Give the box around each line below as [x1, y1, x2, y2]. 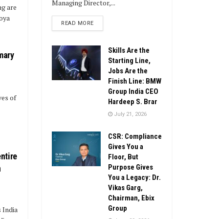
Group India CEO [108, 87, 158, 96]
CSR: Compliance [108, 131, 162, 141]
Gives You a [108, 142, 143, 151]
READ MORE [61, 20, 94, 26]
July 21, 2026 [112, 110, 147, 117]
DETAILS [93, 19, 117, 26]
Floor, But [108, 152, 138, 161]
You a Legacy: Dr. [108, 173, 161, 182]
